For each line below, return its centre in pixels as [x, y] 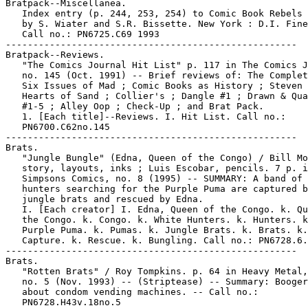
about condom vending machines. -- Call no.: [132, 292]
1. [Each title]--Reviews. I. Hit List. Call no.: [146, 117]
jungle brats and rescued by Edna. [104, 199]
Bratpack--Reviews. [55, 55]
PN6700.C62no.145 [58, 127]
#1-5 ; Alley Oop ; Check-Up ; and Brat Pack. [135, 106]
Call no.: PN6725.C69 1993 [82, 34]
